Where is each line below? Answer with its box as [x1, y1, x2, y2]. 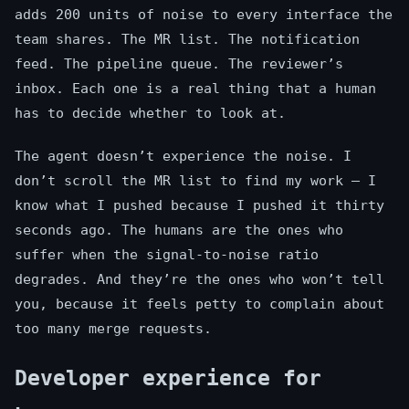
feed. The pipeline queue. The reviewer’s [15, 56, 343, 73]
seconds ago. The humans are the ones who [15, 222, 343, 239]
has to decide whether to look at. [15, 105, 286, 122]
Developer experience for [15, 366, 321, 391]
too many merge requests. [15, 320, 212, 338]
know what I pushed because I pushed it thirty [15, 197, 384, 215]
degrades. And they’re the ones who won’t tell [15, 271, 384, 288]
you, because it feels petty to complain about [15, 296, 384, 313]
